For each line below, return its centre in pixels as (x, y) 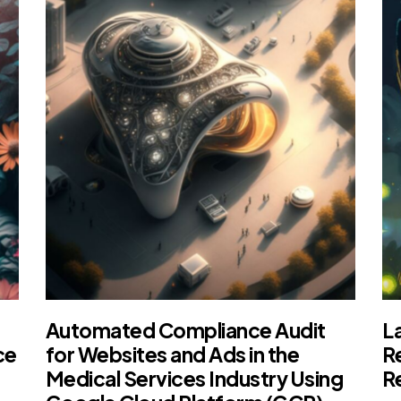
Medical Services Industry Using (194, 378)
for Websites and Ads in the (172, 354)
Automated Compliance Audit (185, 329)
